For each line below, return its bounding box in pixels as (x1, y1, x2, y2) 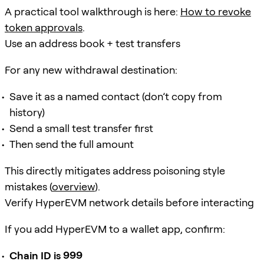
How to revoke (180, 5, 251, 18)
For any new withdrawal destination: (5, 63, 177, 76)
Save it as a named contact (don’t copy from (9, 90, 222, 103)
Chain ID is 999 (9, 249, 82, 262)
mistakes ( (5, 180, 52, 193)
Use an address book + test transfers (5, 37, 180, 49)
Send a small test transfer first (9, 121, 153, 134)
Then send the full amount (9, 137, 134, 150)
